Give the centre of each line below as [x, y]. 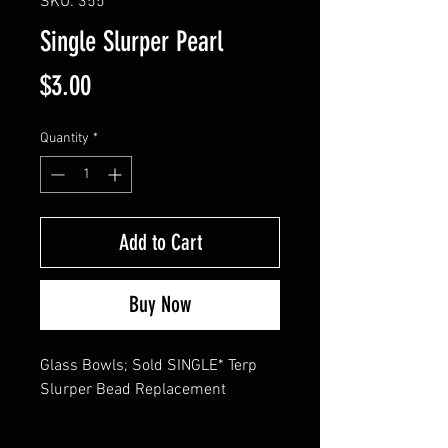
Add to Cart [160, 243]
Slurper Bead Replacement [133, 390]
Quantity [64, 139]
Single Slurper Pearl [131, 42]
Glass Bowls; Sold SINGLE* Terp [148, 366]
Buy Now [160, 305]
